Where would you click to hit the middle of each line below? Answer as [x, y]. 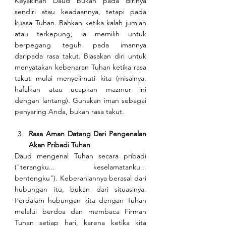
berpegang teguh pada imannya [80, 45]
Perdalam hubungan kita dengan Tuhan [80, 201]
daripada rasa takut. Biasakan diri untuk [80, 56]
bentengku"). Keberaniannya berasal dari [80, 178]
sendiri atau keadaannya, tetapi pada [80, 12]
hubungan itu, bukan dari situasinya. [80, 189]
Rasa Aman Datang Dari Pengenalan [88, 134]
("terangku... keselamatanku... [80, 167]
